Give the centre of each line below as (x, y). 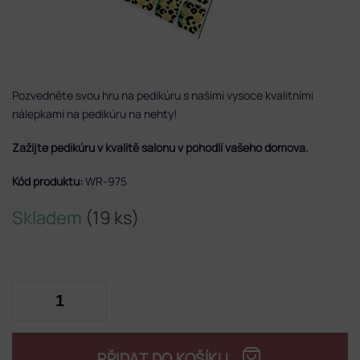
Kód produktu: (49, 181)
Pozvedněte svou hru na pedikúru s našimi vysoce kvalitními (163, 95)
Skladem (49, 217)
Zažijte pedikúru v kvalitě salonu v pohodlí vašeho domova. (162, 147)
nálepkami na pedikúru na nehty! (96, 113)
